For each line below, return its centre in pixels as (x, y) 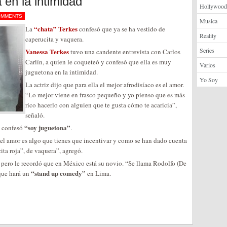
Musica (209, 21)
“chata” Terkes (56, 29)
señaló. (35, 115)
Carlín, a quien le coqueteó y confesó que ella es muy (98, 62)
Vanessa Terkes (47, 51)
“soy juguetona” (47, 127)
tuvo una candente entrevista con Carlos (125, 52)
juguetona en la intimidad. (62, 72)
